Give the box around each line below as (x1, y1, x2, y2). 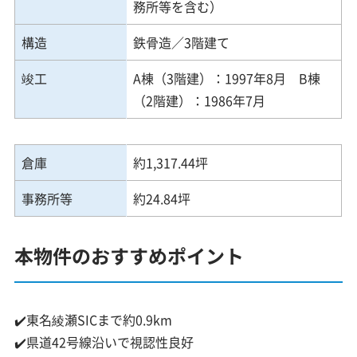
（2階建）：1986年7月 (133, 91, 266, 111)
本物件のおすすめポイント (14, 241, 245, 270)
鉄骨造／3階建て (133, 33, 230, 53)
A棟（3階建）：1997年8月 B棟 (133, 69, 321, 88)
